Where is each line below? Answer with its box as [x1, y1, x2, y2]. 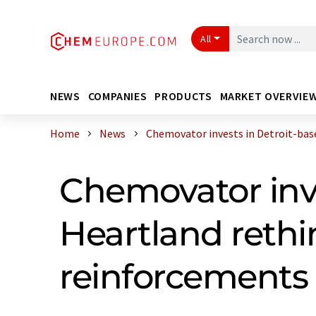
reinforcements [59, 256, 308, 297]
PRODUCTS [154, 88, 212, 103]
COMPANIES [87, 88, 147, 103]
